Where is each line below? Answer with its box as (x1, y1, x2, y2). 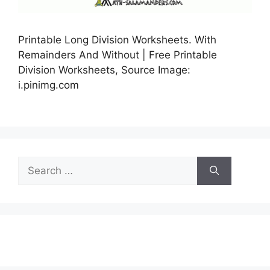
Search (17, 157, 51, 169)
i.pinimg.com (18, 79, 79, 92)
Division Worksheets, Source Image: (18, 64, 190, 77)
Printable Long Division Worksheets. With (18, 34, 216, 46)
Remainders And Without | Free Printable (18, 49, 217, 61)
